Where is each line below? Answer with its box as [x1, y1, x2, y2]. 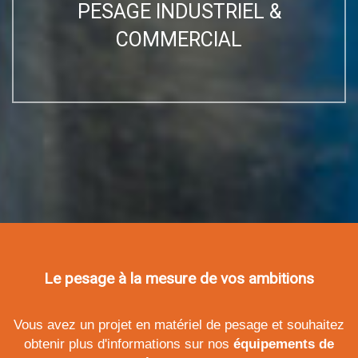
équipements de [233, 336, 334, 352]
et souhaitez [268, 317, 344, 333]
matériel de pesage [154, 317, 268, 333]
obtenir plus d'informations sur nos [24, 336, 233, 352]
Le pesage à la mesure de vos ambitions [44, 269, 314, 288]
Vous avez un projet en [14, 317, 154, 333]
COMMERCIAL [116, 28, 242, 52]
